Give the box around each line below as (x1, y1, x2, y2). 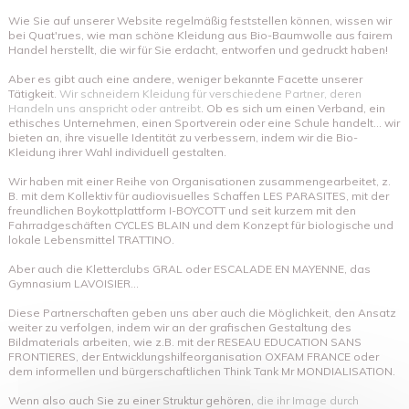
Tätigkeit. (8, 86, 59, 100)
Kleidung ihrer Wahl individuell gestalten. (8, 144, 226, 159)
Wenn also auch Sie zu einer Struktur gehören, (8, 393, 257, 407)
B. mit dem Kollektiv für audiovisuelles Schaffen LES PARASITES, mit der (8, 188, 389, 203)
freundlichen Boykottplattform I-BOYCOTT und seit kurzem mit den (8, 203, 356, 217)
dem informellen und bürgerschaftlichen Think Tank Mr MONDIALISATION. (8, 363, 395, 378)
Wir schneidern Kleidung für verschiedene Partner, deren (59, 86, 362, 100)
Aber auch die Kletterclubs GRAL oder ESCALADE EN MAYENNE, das (8, 261, 371, 276)
